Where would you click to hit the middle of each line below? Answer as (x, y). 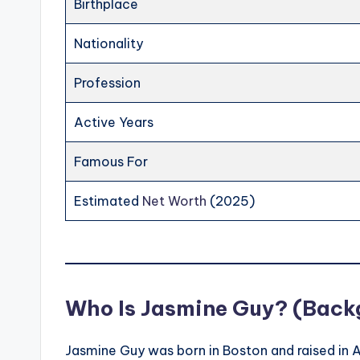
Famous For (111, 162)
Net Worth (175, 201)
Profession (108, 83)
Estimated (108, 201)
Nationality (109, 44)
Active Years (114, 123)
